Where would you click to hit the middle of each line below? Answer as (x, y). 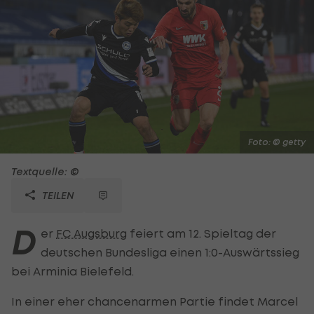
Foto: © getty (277, 142)
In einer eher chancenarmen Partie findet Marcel (155, 301)
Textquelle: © (45, 171)
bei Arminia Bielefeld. (73, 271)
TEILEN (57, 195)
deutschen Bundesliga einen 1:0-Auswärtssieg (170, 252)
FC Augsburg (91, 233)
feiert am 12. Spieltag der (202, 233)
